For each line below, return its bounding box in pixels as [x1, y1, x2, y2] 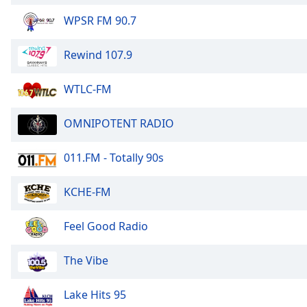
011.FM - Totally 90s [64, 150, 164, 166]
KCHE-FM [64, 184, 111, 200]
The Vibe [64, 253, 108, 269]
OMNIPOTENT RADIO [64, 116, 174, 132]
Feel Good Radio [64, 219, 148, 234]
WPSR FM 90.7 [64, 13, 136, 29]
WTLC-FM [64, 82, 112, 97]
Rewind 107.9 [64, 47, 132, 63]
